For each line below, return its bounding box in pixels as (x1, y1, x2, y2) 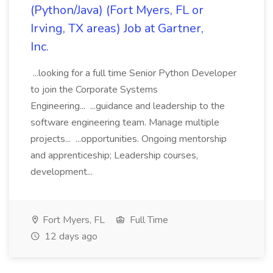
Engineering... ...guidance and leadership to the (30, 99, 225, 113)
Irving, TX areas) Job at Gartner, (30, 20, 204, 37)
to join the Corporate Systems (30, 83, 158, 96)
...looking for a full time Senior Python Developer (30, 66, 236, 80)
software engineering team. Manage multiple (30, 116, 219, 129)
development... (30, 165, 95, 179)
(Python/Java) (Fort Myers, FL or (30, 2, 204, 18)
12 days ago (42, 230, 97, 243)
